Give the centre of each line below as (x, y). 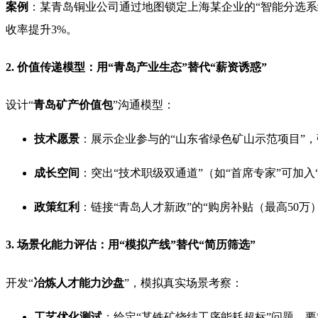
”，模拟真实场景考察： (183, 283)
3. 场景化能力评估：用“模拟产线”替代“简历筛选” (131, 245)
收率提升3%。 (42, 29)
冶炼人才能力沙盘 (79, 283)
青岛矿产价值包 (73, 105)
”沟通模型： (144, 105)
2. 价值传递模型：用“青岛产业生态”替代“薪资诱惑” (136, 67)
